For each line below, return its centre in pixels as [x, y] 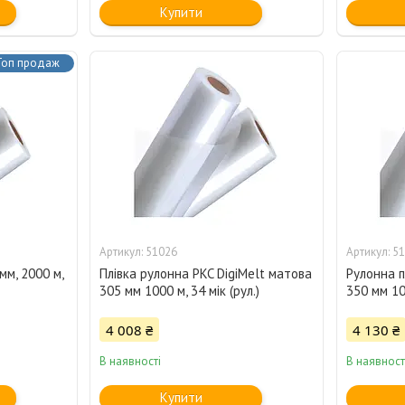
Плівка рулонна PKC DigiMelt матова [206, 274]
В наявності [131, 362]
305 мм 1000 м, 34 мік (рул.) [180, 291]
